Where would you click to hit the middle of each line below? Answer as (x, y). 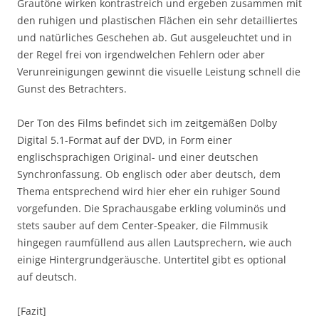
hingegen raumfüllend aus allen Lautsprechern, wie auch (155, 242)
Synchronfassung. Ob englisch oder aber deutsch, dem (149, 174)
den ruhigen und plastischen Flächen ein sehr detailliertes (157, 20)
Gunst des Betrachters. (72, 88)
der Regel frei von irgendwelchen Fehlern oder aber (141, 54)
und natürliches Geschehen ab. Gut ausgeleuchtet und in (155, 37)
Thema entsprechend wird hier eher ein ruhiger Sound (149, 191)
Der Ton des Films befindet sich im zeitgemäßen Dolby (147, 122)
